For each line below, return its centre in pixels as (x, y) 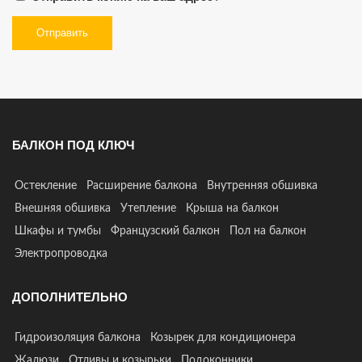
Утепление (148, 208)
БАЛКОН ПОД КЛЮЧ (74, 145)
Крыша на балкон (232, 208)
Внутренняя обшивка (262, 185)
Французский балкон (165, 231)
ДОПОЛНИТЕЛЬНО (70, 297)
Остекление (46, 185)
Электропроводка (61, 253)
